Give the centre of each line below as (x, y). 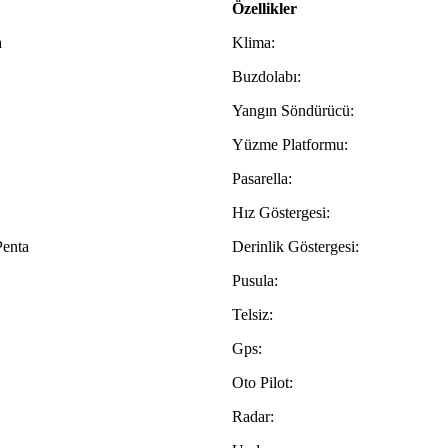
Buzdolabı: (266, 77)
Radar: (253, 417)
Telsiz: (252, 315)
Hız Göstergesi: (281, 213)
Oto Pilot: (262, 383)
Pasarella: (262, 179)
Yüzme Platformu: (290, 145)
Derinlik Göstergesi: (295, 247)
